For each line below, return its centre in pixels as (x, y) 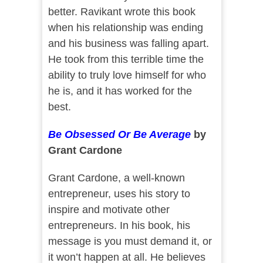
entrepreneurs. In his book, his (119, 226)
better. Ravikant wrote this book (122, 12)
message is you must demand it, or (130, 242)
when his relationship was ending (125, 28)
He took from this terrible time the (126, 60)
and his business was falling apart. (128, 44)
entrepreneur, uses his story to (119, 194)
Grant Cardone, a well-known (116, 178)
